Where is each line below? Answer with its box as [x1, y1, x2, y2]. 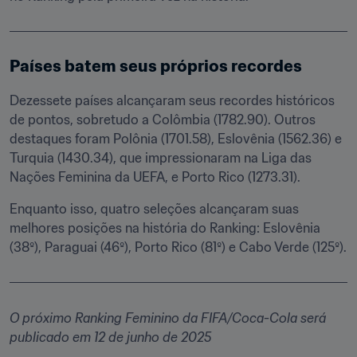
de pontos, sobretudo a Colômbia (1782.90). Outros [10, 112, 316, 128]
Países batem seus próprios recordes [10, 56, 302, 77]
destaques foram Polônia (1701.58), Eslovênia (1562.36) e [10, 131, 342, 147]
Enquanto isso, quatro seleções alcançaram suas [10, 201, 299, 218]
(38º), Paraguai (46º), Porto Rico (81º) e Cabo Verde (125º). [10, 239, 347, 256]
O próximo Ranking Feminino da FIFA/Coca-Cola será [10, 310, 326, 327]
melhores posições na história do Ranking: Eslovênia [10, 220, 320, 237]
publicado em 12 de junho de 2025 [10, 329, 211, 346]
